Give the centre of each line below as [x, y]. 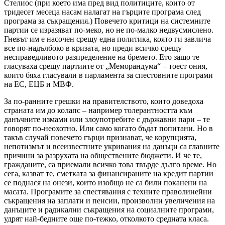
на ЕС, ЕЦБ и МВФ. [39, 84]
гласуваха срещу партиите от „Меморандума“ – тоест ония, [106, 66]
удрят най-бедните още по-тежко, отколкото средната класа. [106, 218]
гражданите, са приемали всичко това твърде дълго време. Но [110, 164]
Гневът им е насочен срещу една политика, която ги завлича [107, 39]
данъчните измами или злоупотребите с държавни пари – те [107, 119]
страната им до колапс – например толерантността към [98, 110]
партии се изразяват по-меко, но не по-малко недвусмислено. [109, 30]
